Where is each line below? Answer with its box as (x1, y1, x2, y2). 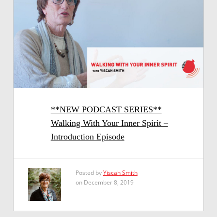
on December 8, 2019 (75, 178, 134, 187)
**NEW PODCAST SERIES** (50, 105, 162, 115)
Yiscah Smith (103, 169, 138, 177)
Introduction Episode (50, 132, 124, 142)
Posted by (75, 169, 103, 177)
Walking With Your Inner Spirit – (50, 118, 168, 128)
